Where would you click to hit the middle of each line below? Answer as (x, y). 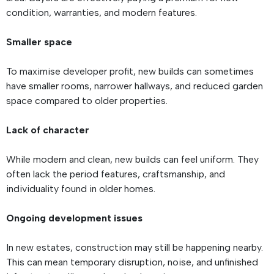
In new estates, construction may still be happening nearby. (135, 248)
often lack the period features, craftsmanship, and (116, 174)
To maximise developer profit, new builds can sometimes (130, 72)
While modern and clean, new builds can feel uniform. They (132, 160)
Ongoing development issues (76, 218)
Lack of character (49, 130)
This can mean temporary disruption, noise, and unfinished (132, 262)
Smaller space (40, 42)
